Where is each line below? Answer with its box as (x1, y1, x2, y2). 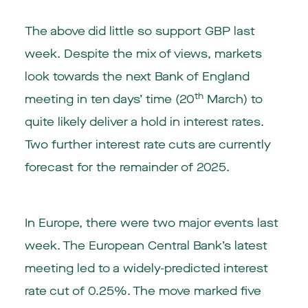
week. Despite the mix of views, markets (24, 46, 262, 63)
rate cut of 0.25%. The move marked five (24, 283, 261, 300)
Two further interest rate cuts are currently (24, 137, 271, 153)
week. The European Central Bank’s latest (24, 238, 267, 254)
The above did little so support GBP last (24, 23, 255, 40)
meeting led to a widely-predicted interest (24, 261, 268, 277)
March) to (203, 91, 263, 108)
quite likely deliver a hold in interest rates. (24, 114, 264, 131)
